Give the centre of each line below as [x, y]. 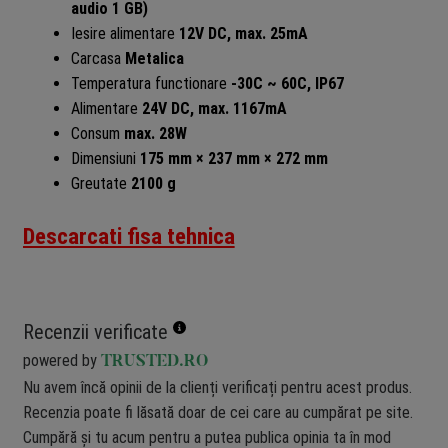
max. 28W [155, 133]
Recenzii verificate [97, 331]
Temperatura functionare [150, 83]
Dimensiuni [105, 158]
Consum [97, 133]
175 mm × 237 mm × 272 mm [233, 158]
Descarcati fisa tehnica [128, 236]
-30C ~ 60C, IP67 [287, 83]
